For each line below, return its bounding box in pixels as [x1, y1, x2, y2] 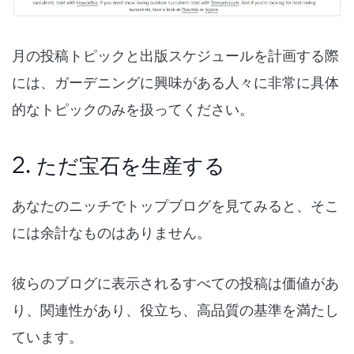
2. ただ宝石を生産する [12, 150, 225, 180]
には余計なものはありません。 [12, 222, 211, 243]
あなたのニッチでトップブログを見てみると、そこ [12, 195, 339, 217]
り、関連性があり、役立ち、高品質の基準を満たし [12, 299, 339, 321]
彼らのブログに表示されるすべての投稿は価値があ [12, 273, 339, 294]
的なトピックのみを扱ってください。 [12, 99, 254, 120]
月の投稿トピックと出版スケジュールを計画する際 [12, 45, 339, 66]
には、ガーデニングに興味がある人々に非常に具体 [12, 72, 339, 93]
